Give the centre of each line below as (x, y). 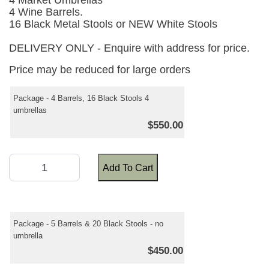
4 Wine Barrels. (46, 12)
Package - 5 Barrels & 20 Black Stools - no (88, 224)
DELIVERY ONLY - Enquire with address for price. (129, 48)
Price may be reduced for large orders (100, 70)
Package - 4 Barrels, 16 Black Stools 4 (81, 98)
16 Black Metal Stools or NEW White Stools (113, 24)
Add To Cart (128, 168)
